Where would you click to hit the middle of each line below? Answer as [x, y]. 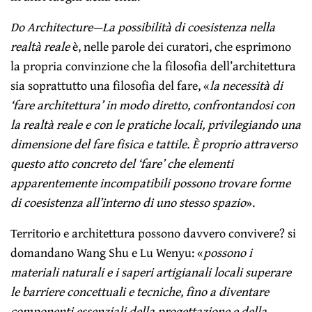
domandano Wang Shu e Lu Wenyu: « [107, 252]
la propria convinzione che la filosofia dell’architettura [154, 65]
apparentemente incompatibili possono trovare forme [151, 182]
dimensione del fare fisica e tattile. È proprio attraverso [154, 143]
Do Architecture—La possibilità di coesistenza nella [143, 26]
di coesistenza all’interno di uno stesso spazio [128, 202]
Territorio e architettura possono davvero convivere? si [154, 233]
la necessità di [247, 85]
